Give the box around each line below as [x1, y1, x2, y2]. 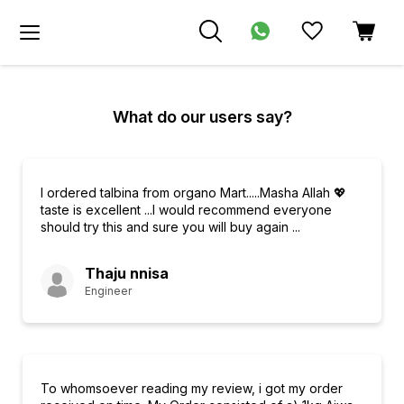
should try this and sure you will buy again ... [41, 219, 300, 234]
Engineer [85, 284, 132, 298]
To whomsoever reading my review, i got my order [41, 381, 343, 396]
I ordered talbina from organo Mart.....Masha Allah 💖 [41, 185, 346, 200]
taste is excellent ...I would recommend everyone [41, 202, 332, 217]
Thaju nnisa [85, 264, 169, 282]
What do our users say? [112, 107, 292, 126]
